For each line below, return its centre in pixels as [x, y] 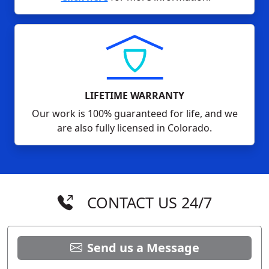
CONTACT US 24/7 [149, 202]
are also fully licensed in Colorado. [134, 128]
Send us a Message [143, 247]
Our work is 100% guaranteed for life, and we [134, 113]
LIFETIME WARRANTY [134, 95]
